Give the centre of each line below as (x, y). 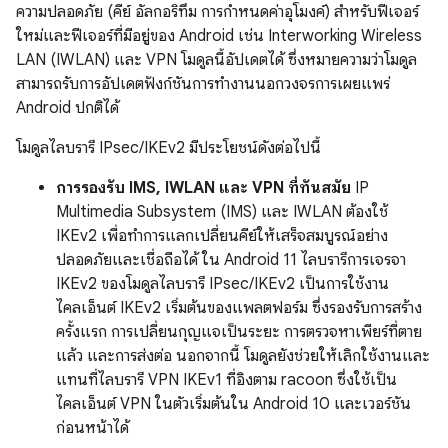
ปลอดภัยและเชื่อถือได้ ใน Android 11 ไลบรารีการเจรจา (231, 260)
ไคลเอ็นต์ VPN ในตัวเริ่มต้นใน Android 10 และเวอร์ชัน (233, 404)
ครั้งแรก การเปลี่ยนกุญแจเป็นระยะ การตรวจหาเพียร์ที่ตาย (239, 332)
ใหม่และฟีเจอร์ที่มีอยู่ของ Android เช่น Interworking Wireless (219, 36)
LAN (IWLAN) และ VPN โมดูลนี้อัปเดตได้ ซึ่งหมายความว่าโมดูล (216, 60)
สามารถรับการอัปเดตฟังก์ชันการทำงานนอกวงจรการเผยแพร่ (203, 84)
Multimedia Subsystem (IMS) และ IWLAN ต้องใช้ (222, 212)
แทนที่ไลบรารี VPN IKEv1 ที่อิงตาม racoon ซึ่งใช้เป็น (226, 380)
